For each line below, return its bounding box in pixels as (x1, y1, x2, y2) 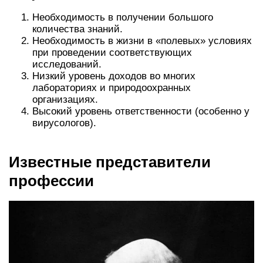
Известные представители (9, 153, 211, 171)
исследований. (32, 59, 102, 70)
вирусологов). (32, 117, 96, 129)
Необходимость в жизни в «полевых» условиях (32, 35, 252, 47)
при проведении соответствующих (32, 47, 192, 59)
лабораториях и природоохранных (32, 82, 191, 94)
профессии (9, 172, 94, 190)
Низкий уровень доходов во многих (32, 70, 195, 82)
